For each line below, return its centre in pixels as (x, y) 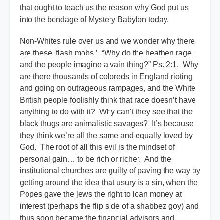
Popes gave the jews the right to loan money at (101, 194)
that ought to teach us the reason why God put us (104, 8)
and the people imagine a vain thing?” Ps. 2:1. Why (109, 65)
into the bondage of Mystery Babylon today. (97, 20)
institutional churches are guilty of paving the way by (110, 171)
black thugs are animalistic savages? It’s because (107, 124)
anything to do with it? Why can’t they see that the (106, 112)
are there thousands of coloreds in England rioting (106, 77)
